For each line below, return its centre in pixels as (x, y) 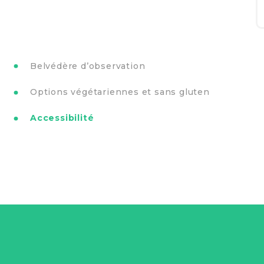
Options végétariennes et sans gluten (120, 92)
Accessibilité (62, 118)
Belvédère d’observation (88, 66)
